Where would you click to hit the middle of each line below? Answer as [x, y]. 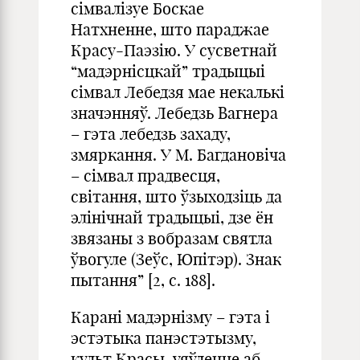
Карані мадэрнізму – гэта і [170, 317]
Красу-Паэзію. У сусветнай [174, 50]
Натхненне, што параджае [170, 29]
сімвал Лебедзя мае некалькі [178, 92]
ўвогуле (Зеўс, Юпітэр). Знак [176, 259]
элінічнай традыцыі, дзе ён [172, 217]
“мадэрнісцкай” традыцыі [168, 71]
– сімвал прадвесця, [145, 176]
